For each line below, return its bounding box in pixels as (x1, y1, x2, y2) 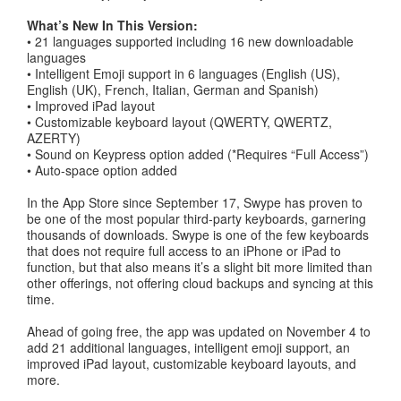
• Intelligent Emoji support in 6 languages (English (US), (27, 64, 340, 82)
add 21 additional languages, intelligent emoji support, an (27, 338, 350, 356)
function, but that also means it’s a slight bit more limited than (27, 258, 372, 276)
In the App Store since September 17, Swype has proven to (27, 193, 363, 211)
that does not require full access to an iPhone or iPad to (27, 242, 341, 260)
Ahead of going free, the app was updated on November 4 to (27, 322, 371, 340)
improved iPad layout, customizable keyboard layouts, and (27, 354, 356, 372)
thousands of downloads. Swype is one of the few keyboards (27, 226, 369, 243)
